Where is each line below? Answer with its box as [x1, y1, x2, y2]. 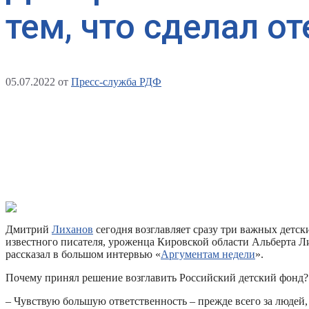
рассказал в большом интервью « [6, 248, 161, 260]
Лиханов [52, 223, 93, 235]
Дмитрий [6, 223, 52, 235]
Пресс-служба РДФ [71, 75, 161, 88]
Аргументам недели [161, 248, 255, 260]
